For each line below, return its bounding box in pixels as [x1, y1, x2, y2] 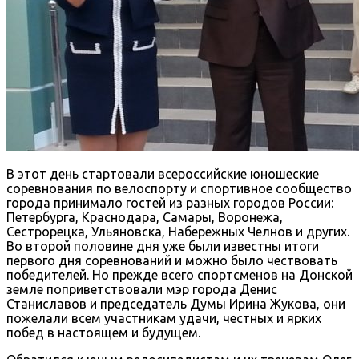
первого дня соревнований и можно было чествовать [6, 252, 337, 268]
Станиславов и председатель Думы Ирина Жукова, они [6, 296, 345, 311]
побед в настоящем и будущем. [6, 325, 200, 340]
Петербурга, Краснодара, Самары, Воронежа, [6, 209, 283, 224]
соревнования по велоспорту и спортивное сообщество [6, 180, 352, 196]
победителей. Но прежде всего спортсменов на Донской [6, 267, 353, 282]
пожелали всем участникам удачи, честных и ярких [6, 310, 321, 325]
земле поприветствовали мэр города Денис [6, 281, 277, 296]
